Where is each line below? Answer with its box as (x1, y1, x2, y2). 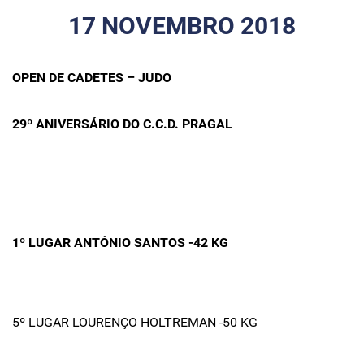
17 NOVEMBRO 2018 (68, 11, 296, 40)
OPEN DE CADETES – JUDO (12, 70, 171, 85)
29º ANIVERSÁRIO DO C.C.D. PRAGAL (12, 116, 232, 132)
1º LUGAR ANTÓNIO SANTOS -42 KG (12, 235, 228, 250)
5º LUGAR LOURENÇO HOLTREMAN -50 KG (12, 314, 258, 330)
